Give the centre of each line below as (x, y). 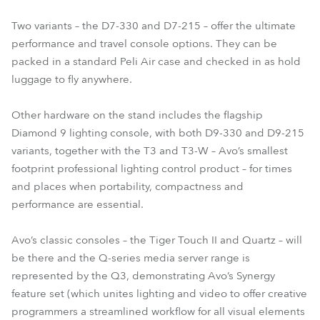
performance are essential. (77, 204)
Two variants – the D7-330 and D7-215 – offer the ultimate (154, 26)
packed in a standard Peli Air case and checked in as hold (156, 61)
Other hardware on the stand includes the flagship (137, 115)
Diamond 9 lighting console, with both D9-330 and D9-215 (158, 133)
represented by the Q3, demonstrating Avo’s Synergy (143, 276)
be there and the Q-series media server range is (131, 258)
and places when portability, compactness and (127, 186)
